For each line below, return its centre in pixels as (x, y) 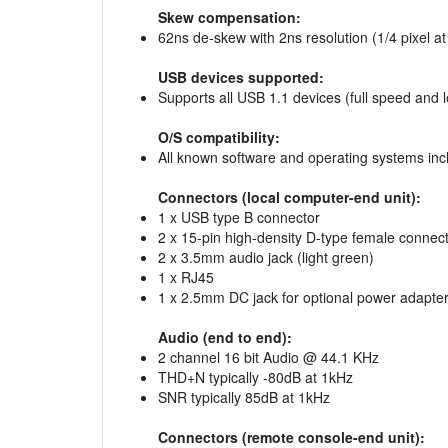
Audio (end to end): (225, 337)
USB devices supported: (241, 77)
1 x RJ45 (186, 277)
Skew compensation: (229, 17)
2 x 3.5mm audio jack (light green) (266, 257)
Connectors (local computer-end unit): (289, 197)
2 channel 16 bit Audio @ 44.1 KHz (268, 357)
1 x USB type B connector (239, 217)
